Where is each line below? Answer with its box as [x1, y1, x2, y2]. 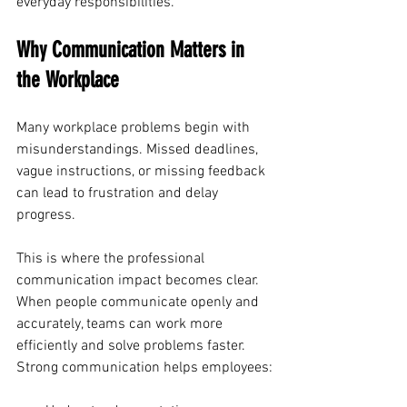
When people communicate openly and [16, 293, 263, 313]
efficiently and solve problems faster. [16, 337, 245, 356]
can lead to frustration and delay [16, 184, 222, 203]
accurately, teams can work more [16, 315, 226, 334]
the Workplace [16, 67, 119, 94]
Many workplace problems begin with [16, 119, 253, 138]
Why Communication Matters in [16, 37, 250, 64]
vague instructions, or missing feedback [16, 163, 269, 182]
